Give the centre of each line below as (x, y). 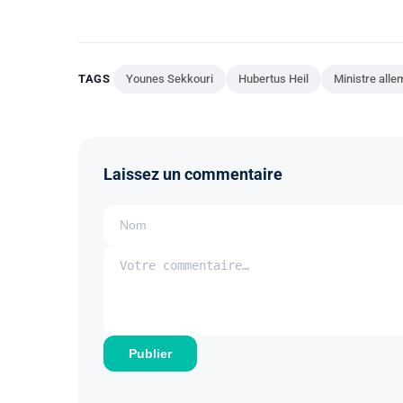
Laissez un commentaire (193, 174)
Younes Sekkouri (170, 78)
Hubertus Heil (273, 78)
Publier (150, 353)
